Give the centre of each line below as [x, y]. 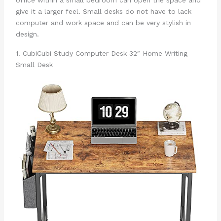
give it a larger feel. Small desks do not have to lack [103, 12]
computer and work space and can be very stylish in [103, 23]
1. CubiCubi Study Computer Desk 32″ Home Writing [101, 53]
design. [27, 34]
